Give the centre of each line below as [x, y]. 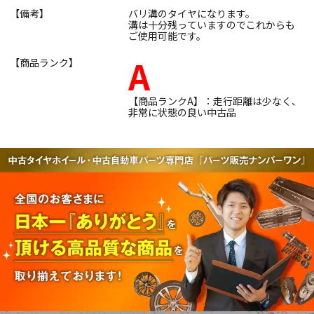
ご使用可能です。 [167, 35]
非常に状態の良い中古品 [182, 112]
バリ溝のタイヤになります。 [192, 13]
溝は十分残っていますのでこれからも [212, 24]
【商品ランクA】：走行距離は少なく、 [215, 101]
